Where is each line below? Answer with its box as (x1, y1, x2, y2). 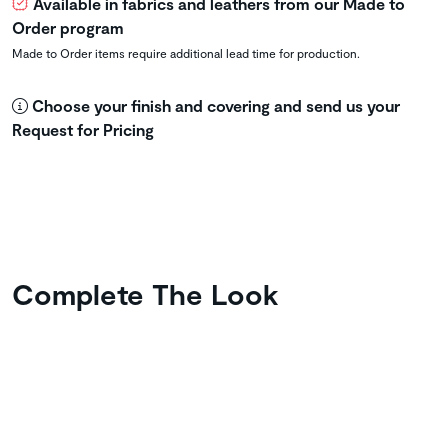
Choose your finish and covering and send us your (28, 96, 400, 116)
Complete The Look (12, 276, 279, 312)
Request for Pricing (12, 120, 154, 140)
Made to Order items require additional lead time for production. (12, 46, 360, 61)
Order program (12, 18, 124, 38)
